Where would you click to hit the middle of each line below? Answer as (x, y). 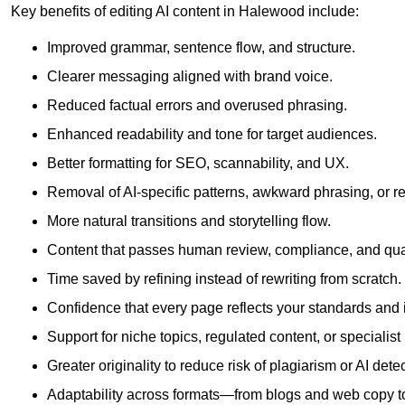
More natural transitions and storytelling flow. (189, 221)
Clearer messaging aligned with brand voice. (190, 77)
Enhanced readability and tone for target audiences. (212, 135)
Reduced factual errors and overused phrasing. (197, 106)
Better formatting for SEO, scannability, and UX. (198, 164)
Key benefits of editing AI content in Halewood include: (185, 12)
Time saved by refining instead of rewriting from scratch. (224, 279)
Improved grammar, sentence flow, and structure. (201, 48)
